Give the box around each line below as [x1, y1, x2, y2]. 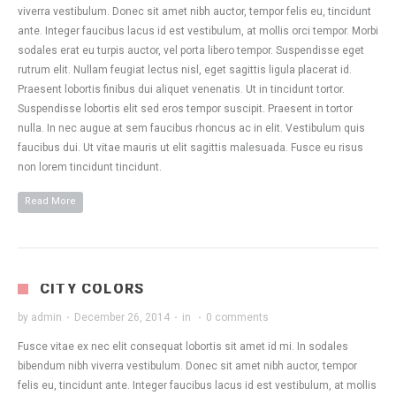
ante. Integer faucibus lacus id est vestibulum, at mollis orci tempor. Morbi [18, 25, 378, 37]
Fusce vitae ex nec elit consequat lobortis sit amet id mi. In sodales [18, 340, 348, 353]
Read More [25, 195, 76, 207]
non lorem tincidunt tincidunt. [18, 161, 162, 173]
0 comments [206, 311, 269, 324]
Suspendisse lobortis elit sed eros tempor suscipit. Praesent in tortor [18, 103, 353, 115]
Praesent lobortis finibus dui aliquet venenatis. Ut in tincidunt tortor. [18, 83, 345, 95]
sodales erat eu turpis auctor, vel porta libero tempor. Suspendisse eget [18, 44, 364, 57]
